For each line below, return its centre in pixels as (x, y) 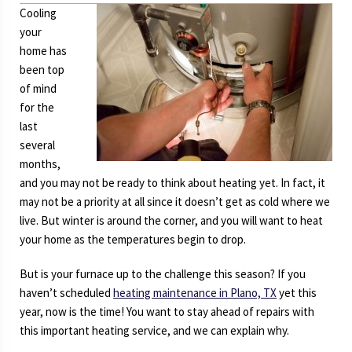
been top (42, 70)
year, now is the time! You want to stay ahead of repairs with (167, 311)
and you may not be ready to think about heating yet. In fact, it (172, 183)
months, (40, 164)
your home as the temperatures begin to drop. (133, 240)
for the (37, 108)
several (37, 145)
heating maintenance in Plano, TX (195, 292)
